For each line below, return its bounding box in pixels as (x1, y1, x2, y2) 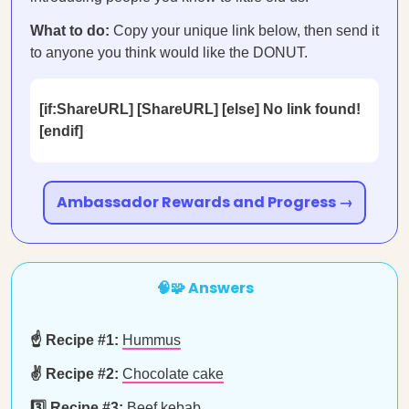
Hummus (122, 332, 181, 348)
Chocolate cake (122, 366, 224, 382)
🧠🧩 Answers (155, 278, 254, 299)
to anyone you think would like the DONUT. (30, 45, 308, 60)
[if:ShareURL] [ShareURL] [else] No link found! (39, 101, 361, 117)
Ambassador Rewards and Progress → (56, 192, 353, 213)
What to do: (30, 23, 110, 38)
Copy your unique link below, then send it (110, 23, 379, 38)
